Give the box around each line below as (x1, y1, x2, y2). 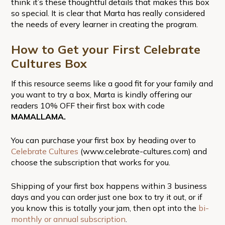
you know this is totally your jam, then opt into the (11, 202, 198, 213)
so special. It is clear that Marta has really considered (11, 8, 205, 18)
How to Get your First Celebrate (11, 41, 200, 57)
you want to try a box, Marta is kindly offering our (11, 89, 192, 99)
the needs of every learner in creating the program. (11, 19, 198, 29)
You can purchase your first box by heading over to (11, 135, 196, 145)
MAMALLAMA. (11, 111, 66, 122)
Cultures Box (11, 55, 87, 71)
